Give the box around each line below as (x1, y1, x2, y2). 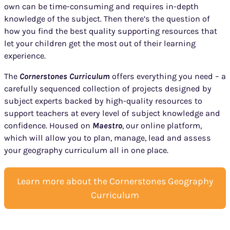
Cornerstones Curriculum (20, 71, 110, 81)
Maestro (92, 120, 122, 130)
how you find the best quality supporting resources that (4, 26, 217, 36)
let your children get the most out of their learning (4, 38, 196, 48)
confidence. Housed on (4, 120, 92, 130)
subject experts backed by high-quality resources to (4, 95, 202, 106)
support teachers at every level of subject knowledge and (4, 108, 220, 118)
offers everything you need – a (110, 71, 226, 81)
